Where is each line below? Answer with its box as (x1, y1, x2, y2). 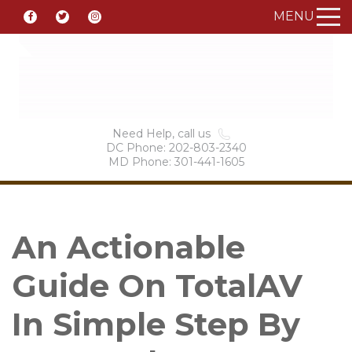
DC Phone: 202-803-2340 (105, 141, 247, 155)
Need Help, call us (112, 126, 211, 141)
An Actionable (12, 228, 245, 266)
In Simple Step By (12, 305, 300, 343)
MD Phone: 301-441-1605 (108, 155, 244, 169)
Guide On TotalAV (12, 266, 302, 305)
